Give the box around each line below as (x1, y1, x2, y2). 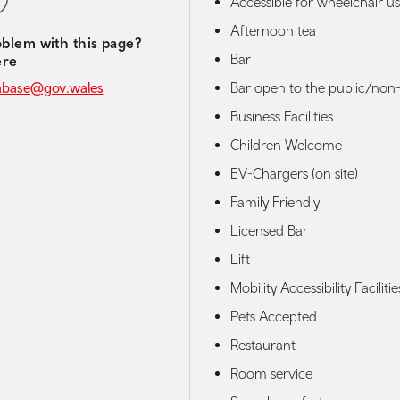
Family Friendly (230, 193, 320, 210)
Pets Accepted (230, 307, 317, 324)
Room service (230, 364, 312, 381)
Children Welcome (230, 136, 342, 153)
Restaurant (230, 336, 296, 353)
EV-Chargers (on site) (230, 164, 358, 181)
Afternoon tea (230, 21, 316, 38)
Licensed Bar (230, 221, 308, 238)
